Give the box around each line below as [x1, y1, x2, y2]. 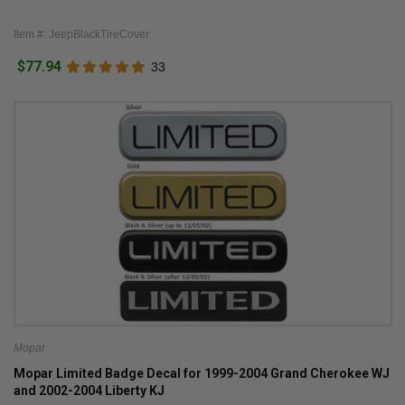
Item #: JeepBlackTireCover [13, 27, 149, 41]
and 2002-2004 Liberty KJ [13, 383, 165, 399]
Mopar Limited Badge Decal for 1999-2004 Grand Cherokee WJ [13, 366, 390, 381]
